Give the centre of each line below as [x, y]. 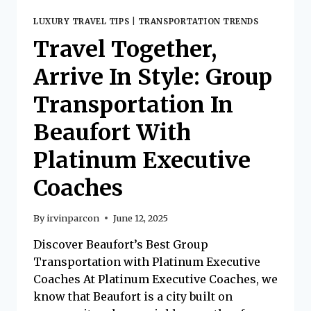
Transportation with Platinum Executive [147, 261]
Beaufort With [112, 133]
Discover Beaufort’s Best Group [121, 244]
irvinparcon [73, 218]
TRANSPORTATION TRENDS [198, 21]
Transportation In [133, 105]
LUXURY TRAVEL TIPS [82, 21]
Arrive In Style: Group [153, 77]
